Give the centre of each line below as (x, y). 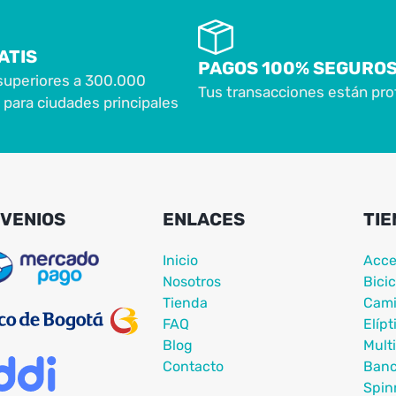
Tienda (186, 302)
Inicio (181, 260)
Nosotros (192, 281)
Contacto (194, 366)
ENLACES (204, 219)
